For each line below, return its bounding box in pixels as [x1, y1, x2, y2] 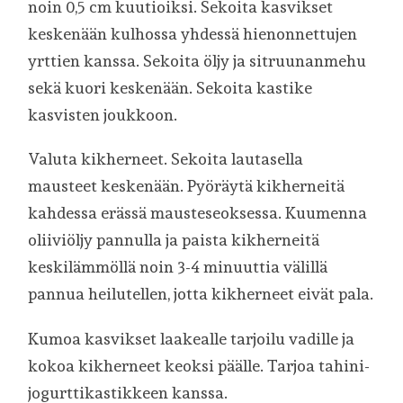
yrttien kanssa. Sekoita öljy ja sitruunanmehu [28, 50, 367, 70]
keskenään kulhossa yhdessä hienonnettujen [28, 23, 358, 43]
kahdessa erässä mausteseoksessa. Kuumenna [28, 203, 368, 223]
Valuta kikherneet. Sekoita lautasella [28, 149, 304, 169]
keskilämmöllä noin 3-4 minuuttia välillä [28, 257, 328, 277]
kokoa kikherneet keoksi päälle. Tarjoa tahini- [28, 356, 371, 376]
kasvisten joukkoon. [28, 104, 178, 124]
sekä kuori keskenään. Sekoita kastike [28, 77, 313, 97]
